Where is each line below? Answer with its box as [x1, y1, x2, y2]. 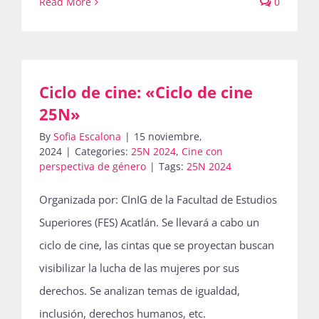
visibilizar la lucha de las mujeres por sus [39, 261, 239, 275]
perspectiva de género [39, 159, 146, 173]
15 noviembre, [134, 130, 202, 143]
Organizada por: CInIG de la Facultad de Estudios [39, 192, 277, 206]
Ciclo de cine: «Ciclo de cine [39, 81, 253, 103]
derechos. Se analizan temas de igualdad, [39, 283, 240, 298]
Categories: [75, 145, 131, 158]
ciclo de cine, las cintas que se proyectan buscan [39, 238, 274, 252]
